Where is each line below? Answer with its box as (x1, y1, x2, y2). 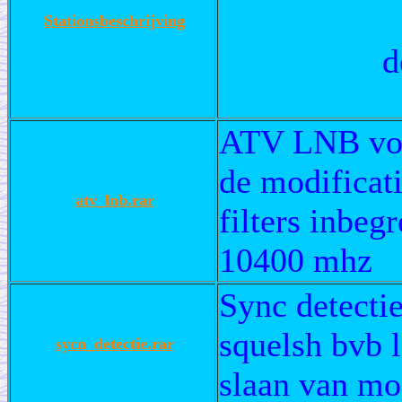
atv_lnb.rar (74, 190, 154, 209)
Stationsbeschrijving (44, 11, 185, 30)
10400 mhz (219, 240, 372, 279)
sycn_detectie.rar (55, 334, 174, 353)
